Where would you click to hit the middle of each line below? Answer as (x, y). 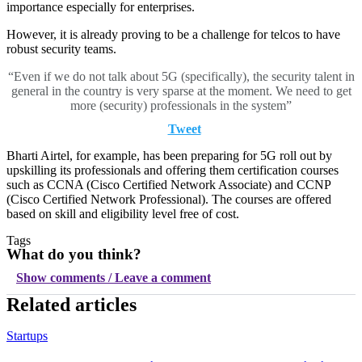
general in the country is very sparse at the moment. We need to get (181, 91)
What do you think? (74, 254)
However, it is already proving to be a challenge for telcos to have (173, 34)
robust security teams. (61, 49)
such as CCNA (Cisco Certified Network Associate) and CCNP (168, 185)
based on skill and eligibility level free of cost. (123, 214)
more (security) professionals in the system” (181, 105)
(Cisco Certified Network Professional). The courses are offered (169, 199)
